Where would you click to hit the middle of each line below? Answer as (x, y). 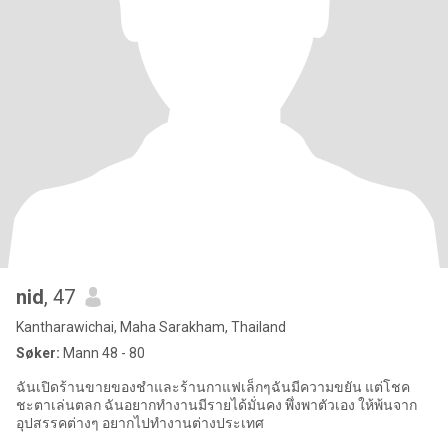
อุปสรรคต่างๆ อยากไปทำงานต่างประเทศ (140, 423)
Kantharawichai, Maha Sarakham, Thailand (151, 327)
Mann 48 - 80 (102, 353)
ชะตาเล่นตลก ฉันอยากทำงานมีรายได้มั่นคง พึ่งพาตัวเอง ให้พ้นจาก (216, 405)
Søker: (38, 353)
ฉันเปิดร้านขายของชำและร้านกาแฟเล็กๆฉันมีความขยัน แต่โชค (213, 387)
